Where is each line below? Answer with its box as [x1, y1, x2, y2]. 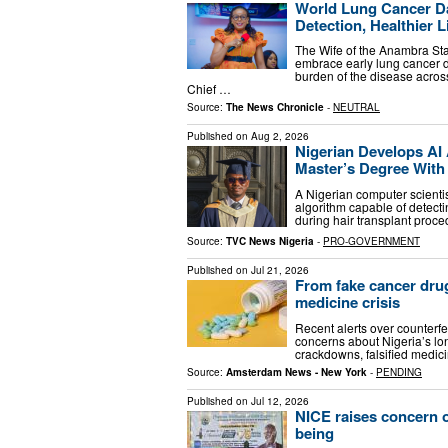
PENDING [376, 364, 422, 379]
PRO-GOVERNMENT [323, 234, 420, 249]
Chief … [187, 80, 231, 98]
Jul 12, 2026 [251, 393, 309, 408]
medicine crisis [295, 291, 400, 314]
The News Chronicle [226, 100, 324, 115]
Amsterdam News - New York [226, 364, 367, 379]
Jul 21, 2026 [251, 263, 309, 278]
